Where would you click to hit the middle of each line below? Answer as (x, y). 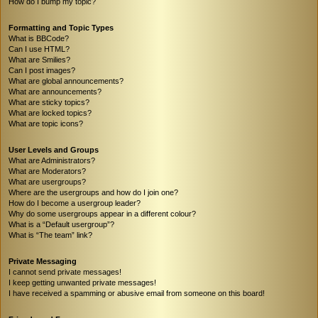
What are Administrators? (52, 160)
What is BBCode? (39, 38)
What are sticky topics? (49, 102)
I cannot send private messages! (65, 272)
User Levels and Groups (54, 149)
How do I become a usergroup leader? (75, 203)
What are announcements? (55, 91)
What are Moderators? (47, 171)
